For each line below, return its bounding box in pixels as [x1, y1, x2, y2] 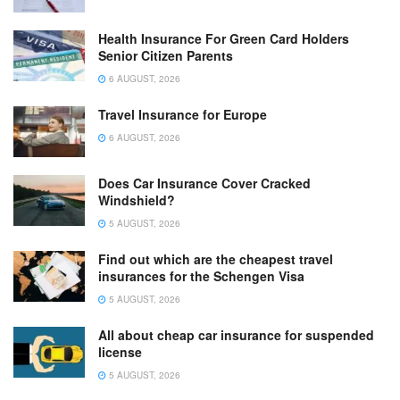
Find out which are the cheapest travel [98, 250, 333, 269]
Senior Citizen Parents [98, 46, 233, 64]
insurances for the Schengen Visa [98, 267, 304, 286]
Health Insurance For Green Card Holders [98, 29, 349, 47]
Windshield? [98, 191, 175, 210]
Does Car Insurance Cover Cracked [98, 174, 311, 193]
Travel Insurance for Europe [98, 104, 267, 123]
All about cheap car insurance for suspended [98, 326, 374, 345]
